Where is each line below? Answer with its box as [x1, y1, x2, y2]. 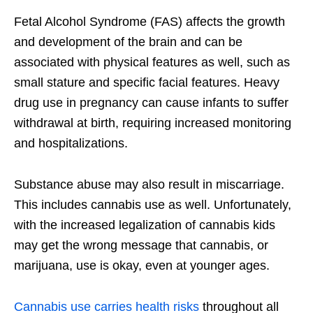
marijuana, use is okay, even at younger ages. [14, 259, 270, 273]
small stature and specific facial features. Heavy [14, 75, 279, 90]
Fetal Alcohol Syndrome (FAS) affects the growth [14, 15, 285, 29]
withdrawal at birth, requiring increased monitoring [14, 116, 291, 131]
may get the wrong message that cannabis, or [14, 238, 268, 253]
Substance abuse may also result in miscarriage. [14, 177, 284, 192]
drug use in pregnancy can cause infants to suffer [14, 96, 289, 110]
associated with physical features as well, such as [14, 55, 290, 70]
